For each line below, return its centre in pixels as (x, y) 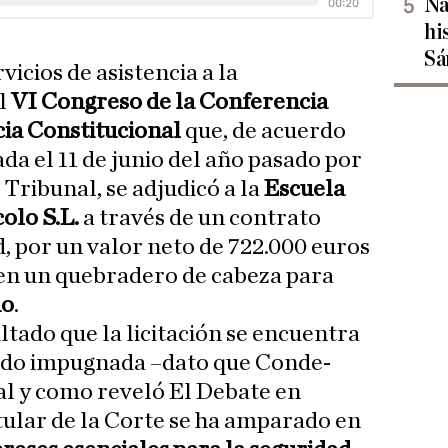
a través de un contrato (202, 218)
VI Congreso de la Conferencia (170, 102)
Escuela (304, 189)
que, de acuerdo (266, 131)
